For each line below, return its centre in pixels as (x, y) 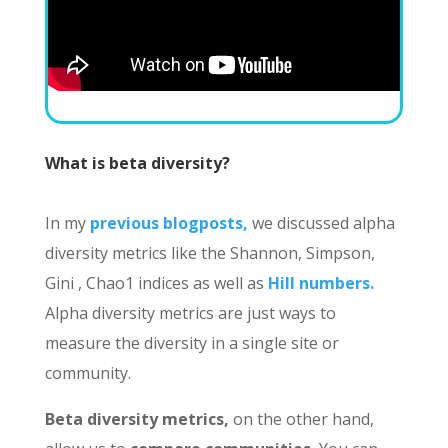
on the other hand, (301, 419)
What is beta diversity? (137, 163)
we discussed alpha (323, 223)
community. (87, 373)
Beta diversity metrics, (136, 419)
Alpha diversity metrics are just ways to (190, 313)
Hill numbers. (318, 283)
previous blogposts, (166, 223)
